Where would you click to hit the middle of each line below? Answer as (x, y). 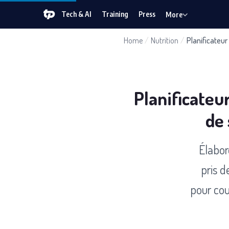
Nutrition (165, 40)
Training (115, 14)
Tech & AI (76, 14)
